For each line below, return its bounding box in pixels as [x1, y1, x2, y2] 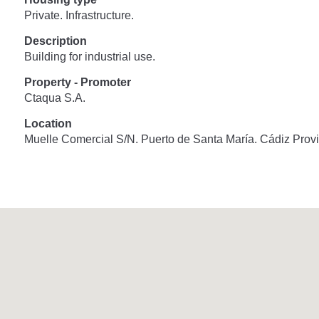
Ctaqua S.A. [23, 91, 85, 104]
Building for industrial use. [23, 50, 155, 63]
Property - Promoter [23, 75, 131, 88]
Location [23, 117, 72, 130]
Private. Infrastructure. [23, 9, 134, 21]
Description [23, 34, 87, 47]
